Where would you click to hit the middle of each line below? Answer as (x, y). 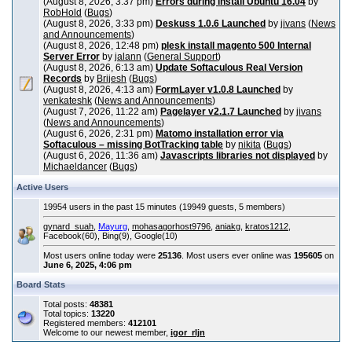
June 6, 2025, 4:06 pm (88, 265)
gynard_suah (68, 226)
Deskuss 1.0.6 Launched (211, 24)
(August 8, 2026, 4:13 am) (99, 90)
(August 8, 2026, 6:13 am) (99, 68)
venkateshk (68, 101)
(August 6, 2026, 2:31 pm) (99, 134)
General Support (182, 57)
